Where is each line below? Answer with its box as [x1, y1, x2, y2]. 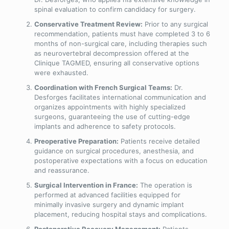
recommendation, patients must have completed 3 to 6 [34, 29, 210, 38]
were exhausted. [34, 68, 88, 77]
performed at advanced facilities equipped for [34, 190, 180, 199]
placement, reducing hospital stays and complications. [34, 210, 207, 218]
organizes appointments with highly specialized [34, 102, 186, 111]
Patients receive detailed [118, 136, 200, 145]
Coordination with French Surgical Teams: [34, 83, 172, 91]
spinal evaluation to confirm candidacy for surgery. [34, 5, 196, 13]
